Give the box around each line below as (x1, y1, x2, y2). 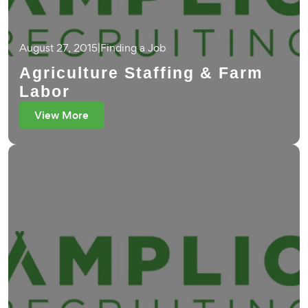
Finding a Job (100, 41, 166, 55)
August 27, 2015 (19, 41, 98, 55)
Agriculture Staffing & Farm (19, 64, 263, 82)
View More (34, 108, 89, 122)
